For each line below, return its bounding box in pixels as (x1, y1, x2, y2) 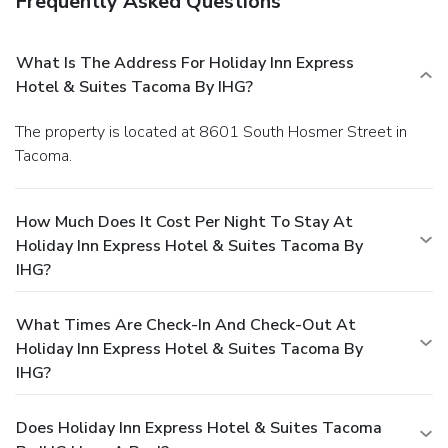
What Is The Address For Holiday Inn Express (16, 51, 354, 74)
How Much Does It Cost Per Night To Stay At (16, 210, 353, 233)
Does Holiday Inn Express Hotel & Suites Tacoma (16, 416, 382, 439)
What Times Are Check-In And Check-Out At (16, 313, 356, 336)
